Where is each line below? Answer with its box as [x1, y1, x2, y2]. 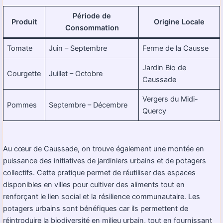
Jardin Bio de [142, 63, 187, 72]
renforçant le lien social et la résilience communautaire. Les [3, 192, 200, 201]
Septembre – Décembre [49, 100, 128, 110]
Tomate [7, 43, 33, 53]
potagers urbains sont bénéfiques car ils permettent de [3, 204, 188, 213]
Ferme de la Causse [142, 43, 209, 53]
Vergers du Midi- [142, 94, 199, 104]
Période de [73, 11, 111, 20]
